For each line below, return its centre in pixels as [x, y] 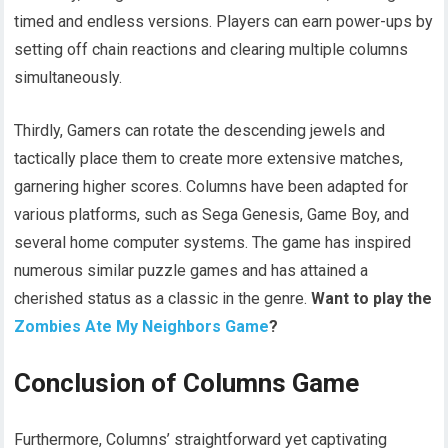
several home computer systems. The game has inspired [213, 243]
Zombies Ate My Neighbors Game [142, 327]
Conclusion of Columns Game [187, 383]
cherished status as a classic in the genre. [163, 299]
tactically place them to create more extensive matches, [209, 159]
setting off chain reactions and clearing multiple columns [211, 50]
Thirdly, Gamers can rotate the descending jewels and [200, 131]
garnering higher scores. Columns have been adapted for [211, 187]
